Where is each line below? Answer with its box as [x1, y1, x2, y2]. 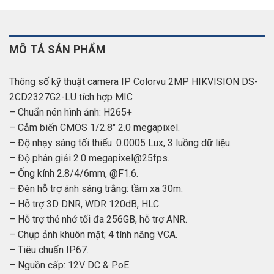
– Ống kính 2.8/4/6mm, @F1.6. [9, 167, 138, 179]
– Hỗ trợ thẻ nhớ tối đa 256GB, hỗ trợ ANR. [9, 213, 187, 225]
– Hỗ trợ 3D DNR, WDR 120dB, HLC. [9, 198, 161, 210]
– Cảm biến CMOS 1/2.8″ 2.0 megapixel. [9, 121, 180, 133]
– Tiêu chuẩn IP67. [9, 243, 89, 256]
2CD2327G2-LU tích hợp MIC [9, 91, 133, 103]
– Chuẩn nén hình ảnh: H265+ [9, 106, 132, 118]
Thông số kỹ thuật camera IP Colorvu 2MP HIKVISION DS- [9, 75, 258, 87]
